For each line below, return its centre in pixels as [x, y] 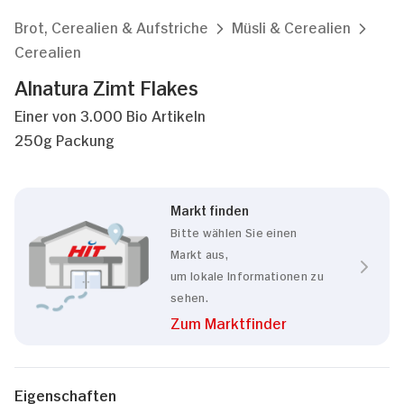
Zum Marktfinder [229, 322]
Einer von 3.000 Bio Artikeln [110, 115]
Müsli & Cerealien [291, 26]
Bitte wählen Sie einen [234, 231]
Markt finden [210, 209]
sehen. [189, 296]
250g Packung [64, 139]
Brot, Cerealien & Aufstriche [111, 26]
